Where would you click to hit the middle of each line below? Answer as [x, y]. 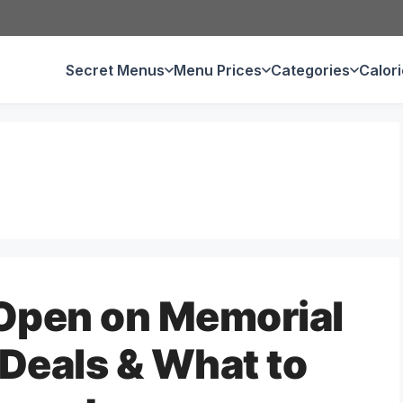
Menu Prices [218, 70]
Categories [310, 70]
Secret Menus [115, 70]
